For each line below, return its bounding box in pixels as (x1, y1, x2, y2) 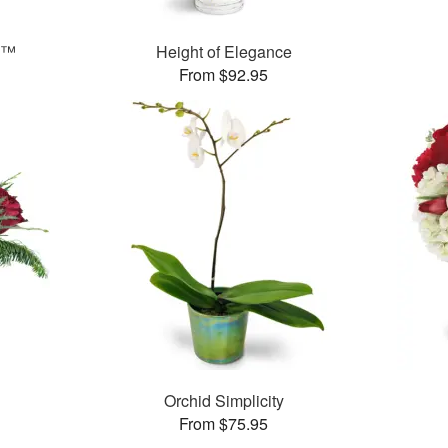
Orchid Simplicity (163, 389, 284, 413)
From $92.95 (179, 63, 269, 87)
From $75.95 (179, 412, 269, 436)
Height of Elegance (155, 40, 292, 64)
